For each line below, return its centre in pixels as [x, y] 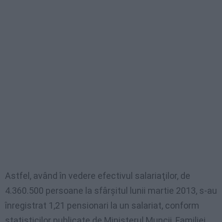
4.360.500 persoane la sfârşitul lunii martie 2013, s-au [111, 191]
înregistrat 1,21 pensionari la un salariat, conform [102, 206]
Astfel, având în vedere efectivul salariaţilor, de [98, 176]
